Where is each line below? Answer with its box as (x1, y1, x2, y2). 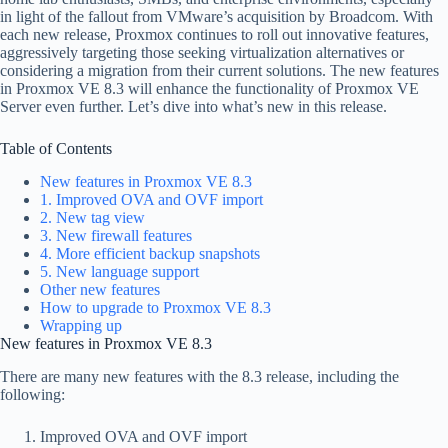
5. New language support (40, 262, 199, 280)
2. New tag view (40, 208, 145, 226)
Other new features (40, 280, 160, 298)
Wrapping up (40, 316, 122, 334)
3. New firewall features (40, 226, 192, 244)
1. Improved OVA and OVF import (40, 190, 263, 208)
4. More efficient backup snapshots (40, 244, 260, 262)
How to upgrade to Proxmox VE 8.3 (40, 298, 271, 316)
